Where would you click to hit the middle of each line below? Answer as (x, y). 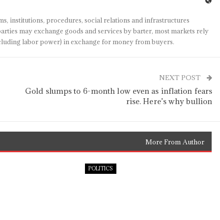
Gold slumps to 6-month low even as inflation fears (119, 91)
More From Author (175, 142)
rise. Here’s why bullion (169, 101)
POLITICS (100, 168)
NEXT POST (181, 78)
